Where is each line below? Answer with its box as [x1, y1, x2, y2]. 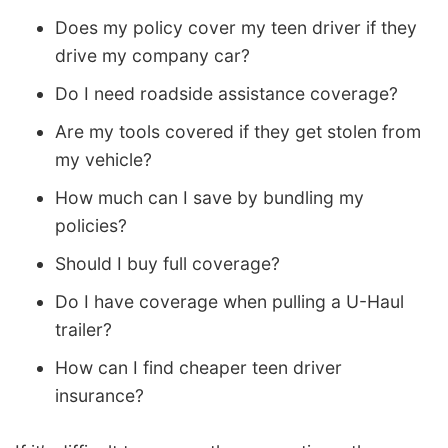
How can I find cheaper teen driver [55, 357, 342, 379]
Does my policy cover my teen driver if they [55, 17, 417, 39]
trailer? [55, 319, 112, 341]
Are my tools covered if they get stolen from [55, 121, 421, 143]
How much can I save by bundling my [55, 187, 364, 209]
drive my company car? [55, 45, 250, 67]
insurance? [55, 385, 144, 407]
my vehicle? [55, 149, 152, 171]
